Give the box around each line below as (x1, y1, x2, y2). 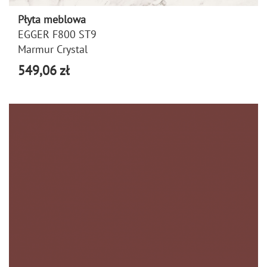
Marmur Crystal (18, 42, 88, 56)
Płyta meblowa (18, 12, 86, 26)
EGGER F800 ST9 (18, 27, 97, 41)
